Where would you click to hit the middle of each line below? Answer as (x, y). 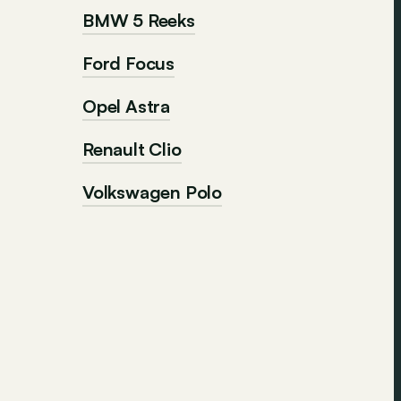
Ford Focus (128, 63)
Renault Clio (132, 149)
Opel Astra (126, 106)
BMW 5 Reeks (139, 20)
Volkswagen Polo (152, 192)
